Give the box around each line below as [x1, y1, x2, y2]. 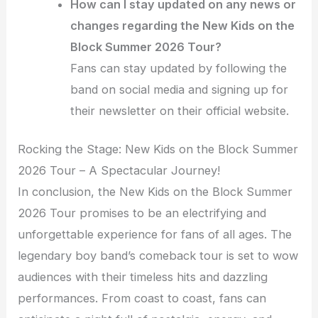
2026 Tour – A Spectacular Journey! [18, 163, 221, 178]
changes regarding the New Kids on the [70, 18, 295, 33]
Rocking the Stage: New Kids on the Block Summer [18, 142, 299, 157]
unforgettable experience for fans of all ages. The [18, 227, 292, 242]
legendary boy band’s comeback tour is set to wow [18, 248, 299, 263]
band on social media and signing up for [70, 82, 289, 97]
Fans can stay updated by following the [70, 60, 287, 75]
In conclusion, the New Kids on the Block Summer [18, 185, 293, 199]
